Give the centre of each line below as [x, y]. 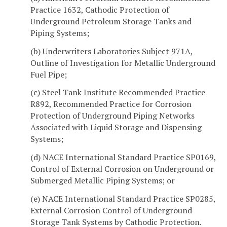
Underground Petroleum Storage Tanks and [111, 21]
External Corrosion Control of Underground [111, 210]
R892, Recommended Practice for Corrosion [111, 104]
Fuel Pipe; [49, 74]
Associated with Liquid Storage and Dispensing [116, 127]
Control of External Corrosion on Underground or [122, 169]
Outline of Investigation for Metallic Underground [123, 63]
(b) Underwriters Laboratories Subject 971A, [111, 51]
